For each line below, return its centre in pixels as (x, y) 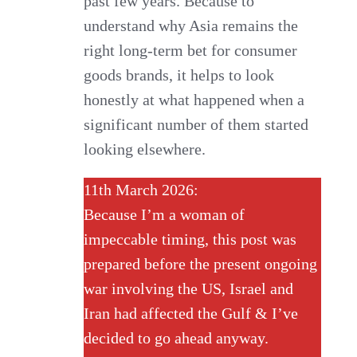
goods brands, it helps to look (179, 75)
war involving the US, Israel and (189, 288)
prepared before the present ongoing (201, 263)
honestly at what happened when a (194, 99)
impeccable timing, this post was (190, 239)
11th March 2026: (141, 189)
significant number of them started (196, 124)
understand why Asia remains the (191, 25)
